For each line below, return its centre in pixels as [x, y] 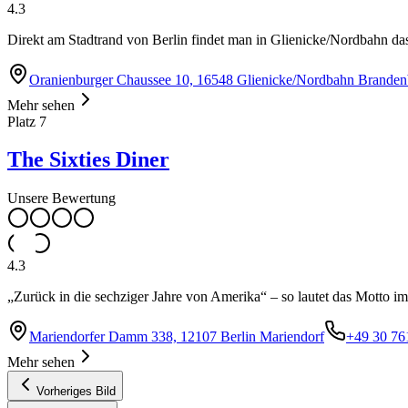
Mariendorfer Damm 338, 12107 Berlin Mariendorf [177, 337]
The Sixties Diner [88, 160]
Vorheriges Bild [76, 392]
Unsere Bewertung [61, 199]
